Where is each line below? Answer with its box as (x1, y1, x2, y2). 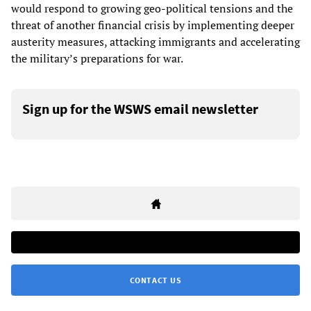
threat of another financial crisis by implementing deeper (11, 17, 294, 33)
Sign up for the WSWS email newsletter (22, 100, 258, 118)
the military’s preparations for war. (11, 51, 183, 67)
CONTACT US (129, 275, 182, 286)
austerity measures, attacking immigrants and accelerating (11, 34, 300, 50)
